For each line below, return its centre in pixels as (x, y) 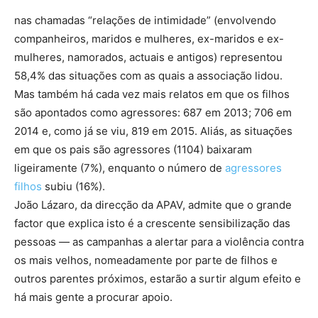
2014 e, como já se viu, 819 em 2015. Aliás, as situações (153, 131)
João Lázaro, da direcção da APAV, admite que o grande (153, 204)
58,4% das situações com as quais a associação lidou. (148, 75)
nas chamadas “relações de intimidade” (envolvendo (145, 20)
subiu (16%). (73, 186)
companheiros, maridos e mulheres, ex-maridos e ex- (149, 38)
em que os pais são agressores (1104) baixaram (133, 149)
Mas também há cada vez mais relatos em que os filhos (152, 94)
